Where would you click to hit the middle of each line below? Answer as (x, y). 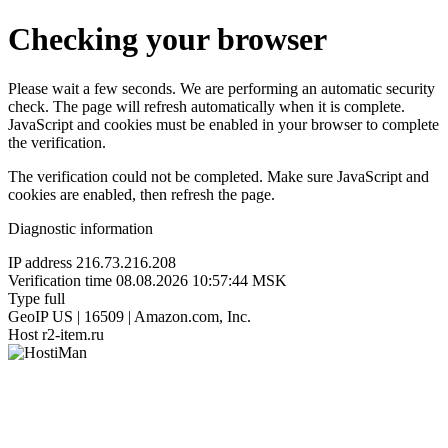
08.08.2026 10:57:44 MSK (201, 280)
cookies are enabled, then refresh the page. (141, 194)
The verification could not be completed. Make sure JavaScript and (218, 176)
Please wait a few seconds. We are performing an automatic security (221, 88)
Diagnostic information (80, 228)
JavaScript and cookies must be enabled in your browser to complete (223, 124)
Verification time (60, 280)
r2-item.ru (73, 334)
